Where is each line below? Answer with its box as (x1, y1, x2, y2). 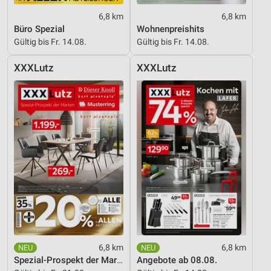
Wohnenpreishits (137, 24, 204, 35)
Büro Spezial (14, 24, 65, 35)
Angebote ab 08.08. (137, 255, 217, 266)
